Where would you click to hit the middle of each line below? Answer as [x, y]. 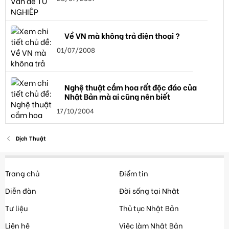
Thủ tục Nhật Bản [149, 208]
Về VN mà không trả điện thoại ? [122, 35]
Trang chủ [22, 173]
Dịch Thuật [31, 138]
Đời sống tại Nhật [149, 190]
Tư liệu [16, 208]
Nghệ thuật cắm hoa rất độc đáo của [131, 87]
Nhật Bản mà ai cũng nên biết [117, 96]
